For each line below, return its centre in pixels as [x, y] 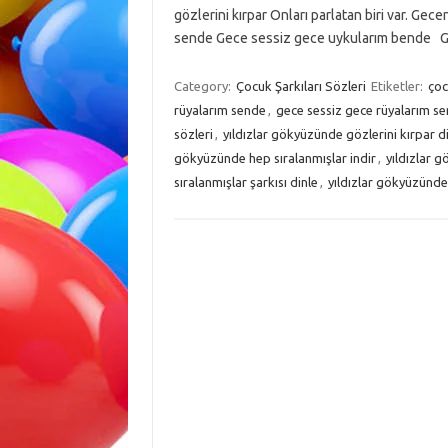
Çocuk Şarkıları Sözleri [300, 86]
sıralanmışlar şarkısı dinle [245, 182]
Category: [203, 86]
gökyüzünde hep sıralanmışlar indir [274, 158]
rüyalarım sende [219, 110]
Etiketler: [398, 86]
